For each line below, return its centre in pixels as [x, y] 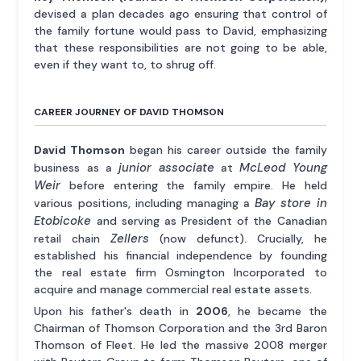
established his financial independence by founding [180, 255]
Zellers [130, 238]
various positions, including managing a [145, 203]
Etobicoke [63, 220]
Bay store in [291, 203]
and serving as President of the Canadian [209, 220]
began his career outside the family [226, 149]
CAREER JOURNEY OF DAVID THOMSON [129, 112]
